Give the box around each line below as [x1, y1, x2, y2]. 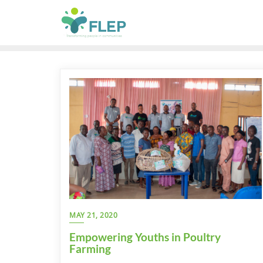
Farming [69, 241, 111, 255]
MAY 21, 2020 [69, 210, 117, 220]
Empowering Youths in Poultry [69, 230, 221, 244]
